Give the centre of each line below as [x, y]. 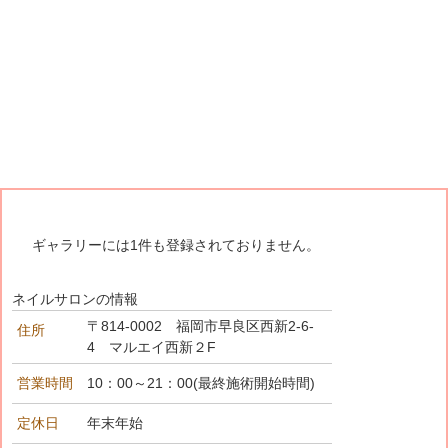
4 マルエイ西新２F [151, 346]
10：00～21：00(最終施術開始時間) [201, 382]
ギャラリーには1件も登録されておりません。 [176, 244]
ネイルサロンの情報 [75, 298]
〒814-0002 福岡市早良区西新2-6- [200, 325]
